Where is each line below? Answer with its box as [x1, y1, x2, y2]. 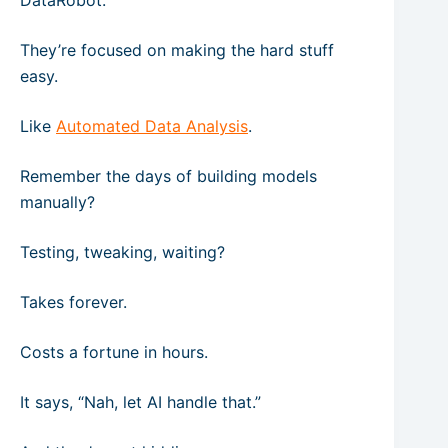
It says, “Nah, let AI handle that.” [20, 392, 261, 412]
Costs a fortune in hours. [20, 342, 208, 362]
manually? [20, 192, 95, 212]
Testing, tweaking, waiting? [20, 242, 225, 262]
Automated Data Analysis [56, 116, 248, 136]
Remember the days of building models [20, 166, 317, 186]
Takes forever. [20, 292, 127, 312]
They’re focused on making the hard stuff [20, 40, 334, 60]
